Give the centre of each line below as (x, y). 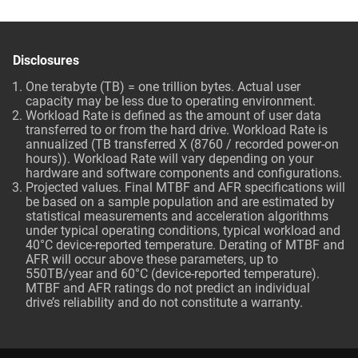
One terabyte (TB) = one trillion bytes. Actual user (163, 87)
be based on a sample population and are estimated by (180, 202)
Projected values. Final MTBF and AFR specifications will (185, 187)
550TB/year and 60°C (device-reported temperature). (173, 274)
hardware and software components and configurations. (184, 173)
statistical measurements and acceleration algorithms (177, 216)
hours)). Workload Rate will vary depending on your (169, 159)
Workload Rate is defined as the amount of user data (173, 115)
